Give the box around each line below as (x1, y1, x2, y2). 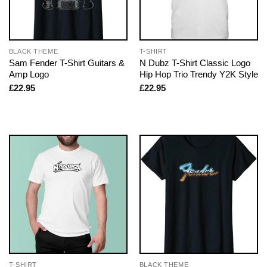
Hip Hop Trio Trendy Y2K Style (139, 69, 258, 79)
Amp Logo (8, 69, 49, 79)
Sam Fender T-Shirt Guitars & (8, 57, 125, 68)
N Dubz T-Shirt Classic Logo (139, 57, 250, 68)
